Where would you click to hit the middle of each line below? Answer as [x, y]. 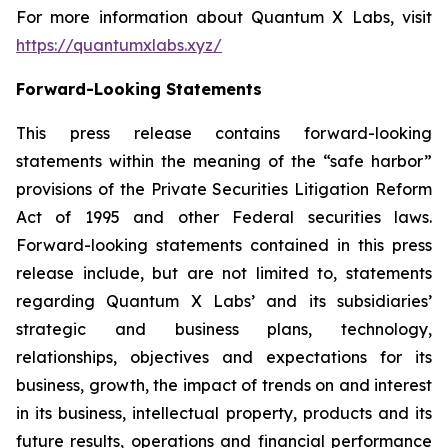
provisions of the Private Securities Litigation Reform [224, 189]
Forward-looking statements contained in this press [224, 245]
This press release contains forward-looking [224, 133]
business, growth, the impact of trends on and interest [224, 385]
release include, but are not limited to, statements [224, 273]
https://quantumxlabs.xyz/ [119, 45]
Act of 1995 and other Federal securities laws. [224, 217]
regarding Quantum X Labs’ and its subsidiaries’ [224, 301]
